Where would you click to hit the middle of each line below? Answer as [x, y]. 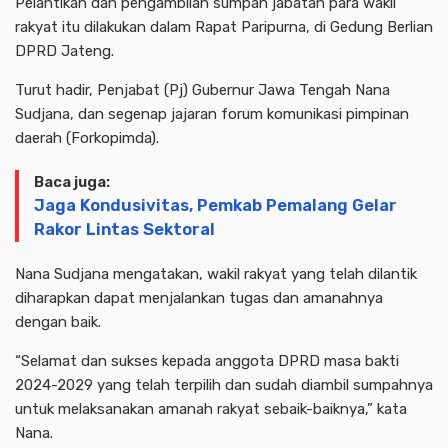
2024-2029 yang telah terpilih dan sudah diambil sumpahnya [224, 385]
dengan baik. [58, 322]
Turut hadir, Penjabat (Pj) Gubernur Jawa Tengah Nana [202, 90]
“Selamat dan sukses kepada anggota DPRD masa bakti [207, 361]
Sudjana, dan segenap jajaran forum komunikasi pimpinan [212, 114]
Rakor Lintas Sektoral [124, 229]
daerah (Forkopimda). [87, 138]
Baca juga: [72, 182]
